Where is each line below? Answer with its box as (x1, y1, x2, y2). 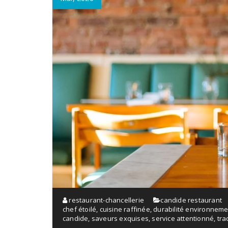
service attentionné (152, 213, 214, 223)
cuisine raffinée (99, 204, 150, 214)
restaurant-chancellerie (67, 195, 145, 205)
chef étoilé (63, 204, 97, 214)
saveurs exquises (91, 213, 149, 223)
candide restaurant (160, 195, 222, 205)
